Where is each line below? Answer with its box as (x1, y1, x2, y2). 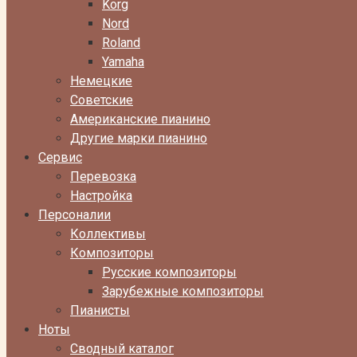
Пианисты (70, 303, 130, 318)
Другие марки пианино (70, 131, 207, 146)
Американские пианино (70, 112, 210, 127)
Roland (102, 35, 140, 50)
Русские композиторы (102, 265, 237, 280)
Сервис (38, 150, 82, 165)
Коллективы (70, 226, 146, 241)
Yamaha (102, 54, 144, 69)
